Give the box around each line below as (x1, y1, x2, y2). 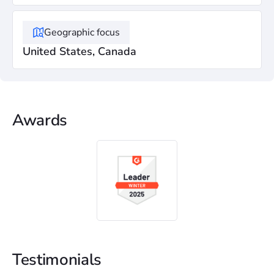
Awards (12, 109, 68, 131)
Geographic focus (44, 26, 120, 39)
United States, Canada (23, 44, 136, 59)
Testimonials (12, 249, 102, 270)
